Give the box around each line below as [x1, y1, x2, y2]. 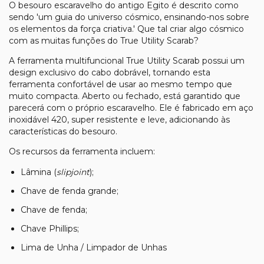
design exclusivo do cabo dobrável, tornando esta [9, 67, 210, 78]
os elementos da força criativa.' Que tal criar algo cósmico [9, 23, 244, 34]
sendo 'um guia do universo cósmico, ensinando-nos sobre [9, 11, 249, 22]
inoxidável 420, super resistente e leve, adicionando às [9, 114, 230, 125]
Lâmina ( [21, 166, 57, 177]
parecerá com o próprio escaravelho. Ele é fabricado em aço [9, 102, 253, 113]
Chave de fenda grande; [21, 185, 118, 196]
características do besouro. [9, 126, 117, 137]
